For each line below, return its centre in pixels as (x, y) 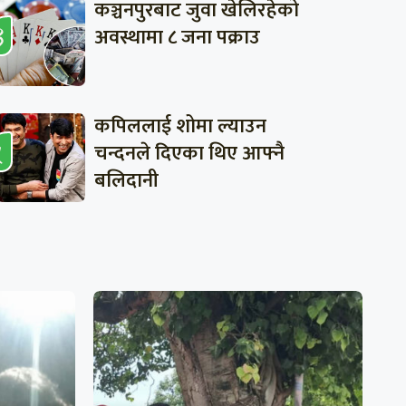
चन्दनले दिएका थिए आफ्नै (189, 153)
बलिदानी (126, 180)
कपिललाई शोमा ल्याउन (180, 126)
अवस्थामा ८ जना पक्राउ (177, 37)
